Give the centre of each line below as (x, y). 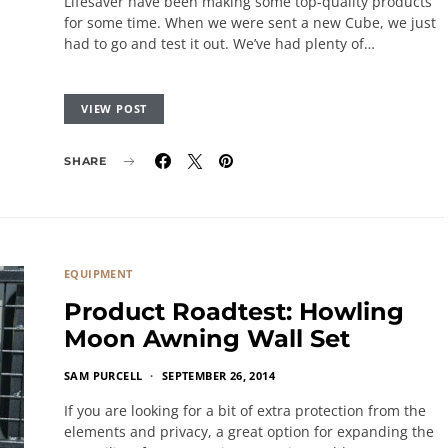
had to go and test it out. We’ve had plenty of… (219, 43)
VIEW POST (114, 108)
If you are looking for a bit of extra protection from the (245, 410)
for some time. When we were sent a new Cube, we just (250, 22)
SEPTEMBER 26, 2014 (218, 375)
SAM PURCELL (103, 375)
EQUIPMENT (98, 273)
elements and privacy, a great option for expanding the (249, 431)
